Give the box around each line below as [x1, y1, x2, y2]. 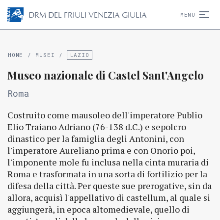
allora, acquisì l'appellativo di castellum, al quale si [7, 192, 210, 203]
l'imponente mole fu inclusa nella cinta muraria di [7, 156, 209, 168]
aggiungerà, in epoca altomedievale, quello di [7, 203, 190, 215]
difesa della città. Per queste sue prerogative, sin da [7, 180, 212, 192]
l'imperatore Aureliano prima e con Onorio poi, [7, 144, 195, 156]
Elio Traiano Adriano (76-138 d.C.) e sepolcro [7, 121, 186, 133]
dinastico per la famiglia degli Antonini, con [7, 133, 184, 144]
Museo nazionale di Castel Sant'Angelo [7, 68, 204, 82]
